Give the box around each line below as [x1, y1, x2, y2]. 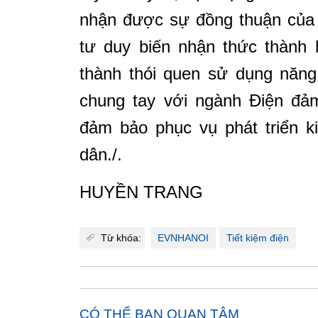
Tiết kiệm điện [226, 232, 289, 243]
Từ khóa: [101, 232, 141, 243]
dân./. [79, 145, 122, 164]
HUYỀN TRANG [79, 182, 203, 202]
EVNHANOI [158, 232, 209, 243]
